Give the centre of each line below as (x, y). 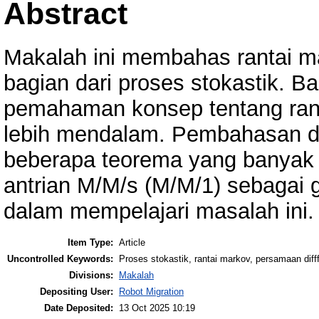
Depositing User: (77, 291)
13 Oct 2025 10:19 (157, 308)
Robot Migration (151, 291)
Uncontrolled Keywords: (60, 258)
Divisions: (91, 275)
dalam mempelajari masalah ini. (159, 211)
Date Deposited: (79, 308)
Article (132, 242)
